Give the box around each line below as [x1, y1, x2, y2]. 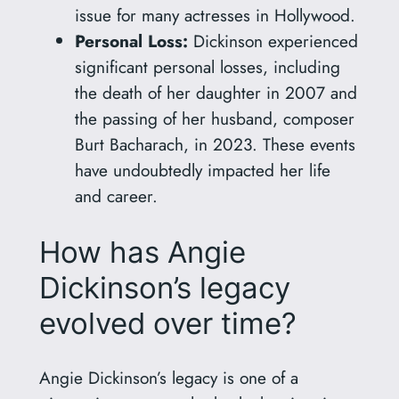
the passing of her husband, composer [74, 106, 354, 132]
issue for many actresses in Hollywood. [74, 3, 355, 28]
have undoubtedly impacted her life [74, 158, 330, 183]
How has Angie [38, 233, 246, 270]
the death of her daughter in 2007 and [74, 80, 357, 106]
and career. [74, 183, 158, 209]
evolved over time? [38, 305, 297, 341]
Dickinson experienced [187, 28, 358, 54]
